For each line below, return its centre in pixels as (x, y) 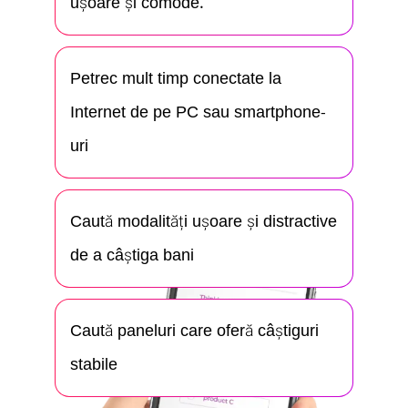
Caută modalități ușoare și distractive (204, 221)
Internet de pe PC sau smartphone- (198, 112)
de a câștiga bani (132, 255)
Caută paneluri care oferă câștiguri (194, 331)
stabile (94, 364)
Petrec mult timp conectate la (176, 78)
